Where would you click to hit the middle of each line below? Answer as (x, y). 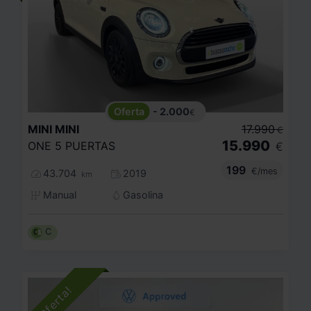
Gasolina (142, 194)
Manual (58, 194)
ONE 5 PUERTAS (72, 145)
